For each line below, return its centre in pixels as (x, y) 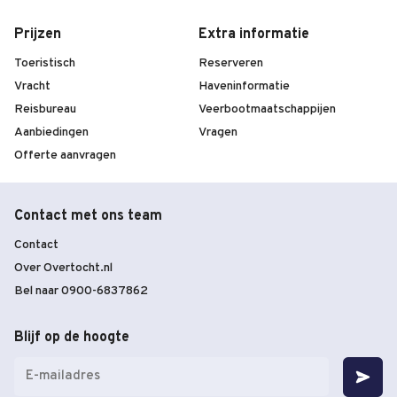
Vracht (32, 87)
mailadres (38, 376)
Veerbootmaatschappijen (267, 110)
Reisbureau (45, 110)
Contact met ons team (88, 217)
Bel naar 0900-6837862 (81, 292)
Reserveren (231, 64)
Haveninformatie (244, 87)
